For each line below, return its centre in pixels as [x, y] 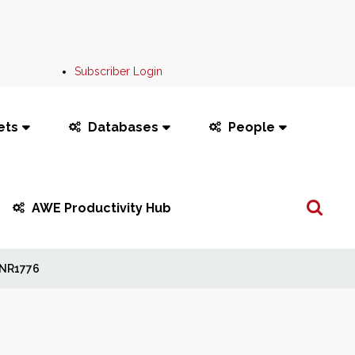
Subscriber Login [119, 71]
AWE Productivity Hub [102, 208]
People [251, 127]
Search [313, 198]
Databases [123, 127]
